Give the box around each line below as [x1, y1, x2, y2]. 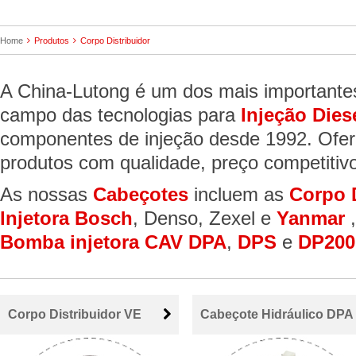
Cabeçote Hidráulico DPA [200, 308, 354, 321]
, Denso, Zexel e [133, 207, 277, 229]
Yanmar [277, 207, 345, 229]
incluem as [188, 184, 289, 205]
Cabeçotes [93, 184, 188, 205]
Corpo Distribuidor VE [8, 308, 141, 321]
